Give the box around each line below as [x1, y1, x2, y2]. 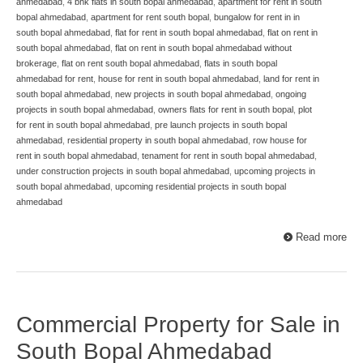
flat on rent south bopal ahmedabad [62, 58, 199, 69]
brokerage [16, 58, 57, 69]
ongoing [275, 89, 306, 100]
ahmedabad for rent [16, 74, 93, 84]
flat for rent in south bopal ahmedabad [115, 28, 263, 38]
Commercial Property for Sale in [16, 312, 340, 338]
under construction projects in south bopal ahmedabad [16, 166, 229, 177]
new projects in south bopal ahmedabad [115, 89, 271, 100]
